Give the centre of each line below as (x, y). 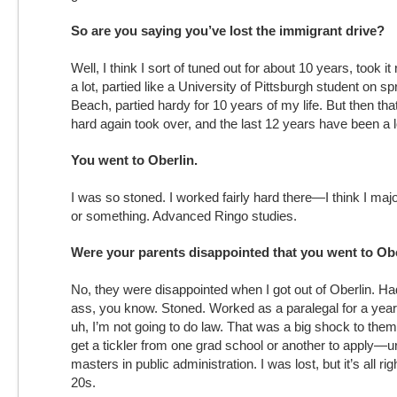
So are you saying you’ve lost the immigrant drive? (228, 31)
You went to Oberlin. (134, 160)
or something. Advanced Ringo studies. (184, 216)
